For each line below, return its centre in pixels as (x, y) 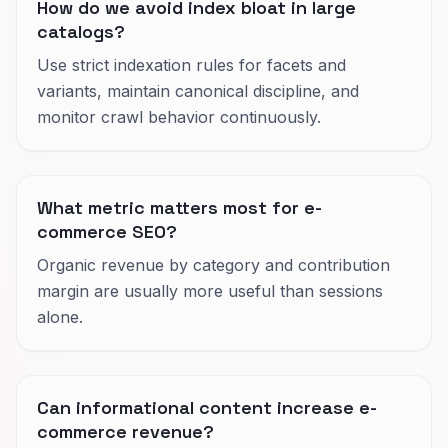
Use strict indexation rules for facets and (191, 64)
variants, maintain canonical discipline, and (198, 90)
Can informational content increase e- (207, 407)
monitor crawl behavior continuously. (179, 116)
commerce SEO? (107, 231)
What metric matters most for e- (179, 207)
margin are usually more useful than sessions (210, 290)
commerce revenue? (125, 431)
